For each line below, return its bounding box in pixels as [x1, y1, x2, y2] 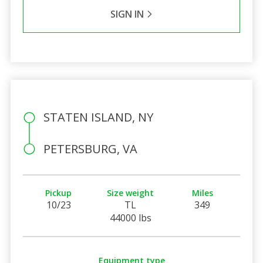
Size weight [107, 187, 154, 198]
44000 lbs [109, 211, 151, 224]
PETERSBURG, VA [43, 140, 137, 157]
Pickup [45, 187, 72, 198]
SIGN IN [110, 7, 146, 21]
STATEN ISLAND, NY [43, 109, 153, 125]
